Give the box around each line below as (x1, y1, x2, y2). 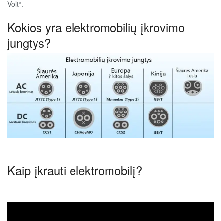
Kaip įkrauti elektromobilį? (7, 162, 142, 179)
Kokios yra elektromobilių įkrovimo (7, 18, 184, 36)
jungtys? (7, 34, 51, 51)
